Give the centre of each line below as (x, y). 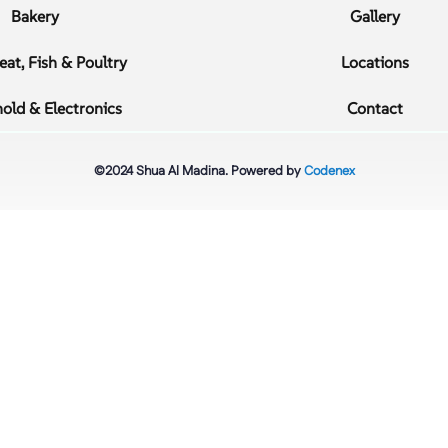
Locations (375, 62)
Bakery (35, 16)
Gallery (375, 16)
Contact (375, 108)
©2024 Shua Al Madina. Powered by (198, 171)
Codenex (329, 171)
